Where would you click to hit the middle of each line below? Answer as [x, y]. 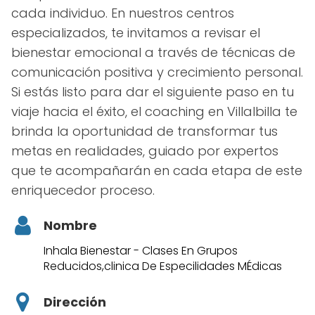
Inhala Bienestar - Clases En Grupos [141, 250]
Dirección [75, 302]
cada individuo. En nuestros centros [123, 13]
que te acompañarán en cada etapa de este [157, 170]
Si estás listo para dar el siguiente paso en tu [153, 91]
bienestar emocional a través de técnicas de [153, 52]
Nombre [70, 225]
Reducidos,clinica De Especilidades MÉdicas [163, 266]
